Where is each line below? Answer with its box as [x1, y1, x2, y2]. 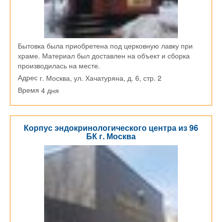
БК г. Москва [86, 130, 136, 142]
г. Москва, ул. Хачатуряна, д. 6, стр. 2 [40, 73, 162, 83]
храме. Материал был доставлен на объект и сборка [18, 51, 190, 61]
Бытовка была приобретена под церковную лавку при [18, 41, 193, 51]
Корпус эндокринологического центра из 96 [24, 122, 198, 134]
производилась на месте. [18, 60, 100, 71]
